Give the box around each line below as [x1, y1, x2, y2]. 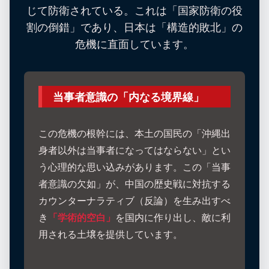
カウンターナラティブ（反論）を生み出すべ [38, 193, 231, 208]
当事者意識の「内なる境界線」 [53, 88, 204, 104]
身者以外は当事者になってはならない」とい [38, 143, 231, 157]
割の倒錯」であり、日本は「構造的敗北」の [26, 19, 243, 35]
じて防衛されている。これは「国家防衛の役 [26, 2, 243, 18]
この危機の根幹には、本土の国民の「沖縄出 [38, 126, 231, 141]
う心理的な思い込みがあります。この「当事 [38, 160, 231, 174]
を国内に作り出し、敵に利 [115, 210, 231, 225]
